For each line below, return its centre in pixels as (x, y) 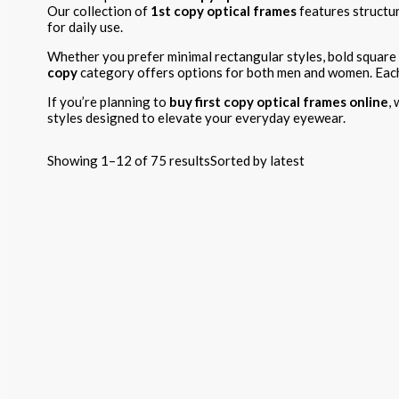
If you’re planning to (108, 102)
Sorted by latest (257, 161)
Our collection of (99, 11)
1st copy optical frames (224, 11)
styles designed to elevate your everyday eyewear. (196, 118)
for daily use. (85, 27)
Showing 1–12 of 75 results (129, 161)
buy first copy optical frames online (279, 102)
